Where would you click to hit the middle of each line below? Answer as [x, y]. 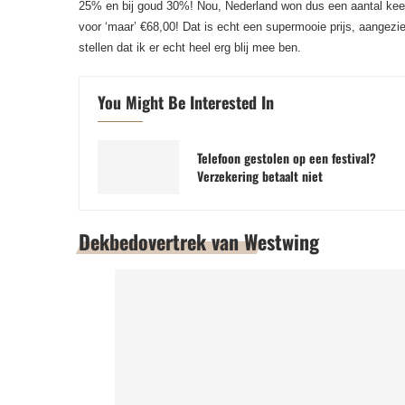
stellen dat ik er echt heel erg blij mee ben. [190, 47]
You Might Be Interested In [186, 102]
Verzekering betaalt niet [260, 176]
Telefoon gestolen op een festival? [287, 158]
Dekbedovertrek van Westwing [199, 241]
